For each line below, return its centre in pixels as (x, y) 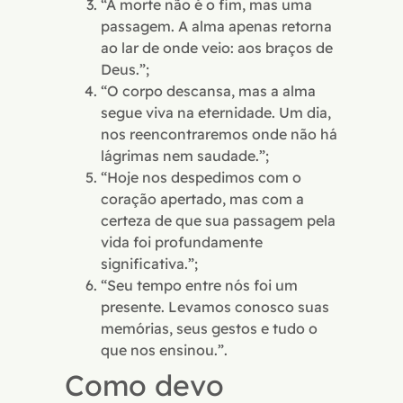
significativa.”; (149, 264)
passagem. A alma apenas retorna (216, 27)
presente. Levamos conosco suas (215, 307)
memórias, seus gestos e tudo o (209, 329)
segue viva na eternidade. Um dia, (216, 113)
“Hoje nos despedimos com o (201, 178)
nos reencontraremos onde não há (219, 134)
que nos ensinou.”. (164, 350)
